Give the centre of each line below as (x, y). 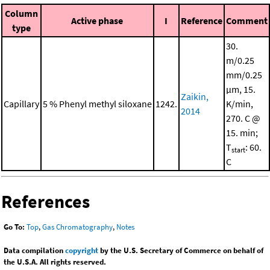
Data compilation (34, 251)
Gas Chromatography (77, 227)
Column (21, 13)
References (46, 201)
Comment (247, 20)
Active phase (97, 20)
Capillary (21, 103)
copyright (82, 251)
